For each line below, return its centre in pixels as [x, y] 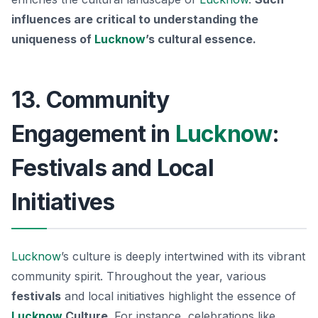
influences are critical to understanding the [135, 19]
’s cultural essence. [201, 39]
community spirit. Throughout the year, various [139, 276]
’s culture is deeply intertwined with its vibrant [183, 256]
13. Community [91, 99]
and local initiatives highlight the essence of [179, 296]
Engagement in [93, 133]
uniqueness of [53, 39]
